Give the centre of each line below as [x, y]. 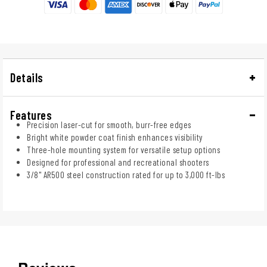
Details [27, 77]
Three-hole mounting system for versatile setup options [123, 149]
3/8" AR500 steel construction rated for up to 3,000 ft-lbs [126, 174]
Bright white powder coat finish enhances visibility [115, 137]
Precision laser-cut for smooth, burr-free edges [109, 124]
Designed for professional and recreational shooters [118, 162]
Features [31, 115]
